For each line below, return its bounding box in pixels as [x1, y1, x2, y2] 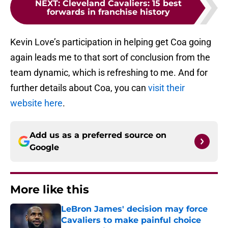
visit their [148, 82, 185, 94]
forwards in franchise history [47, 7, 170, 17]
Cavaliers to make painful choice [61, 215, 201, 225]
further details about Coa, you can [10, 82, 148, 94]
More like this [10, 183, 89, 197]
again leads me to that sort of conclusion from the [10, 52, 210, 63]
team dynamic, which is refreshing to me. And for [10, 67, 208, 78]
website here [10, 98, 63, 109]
